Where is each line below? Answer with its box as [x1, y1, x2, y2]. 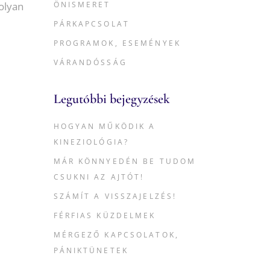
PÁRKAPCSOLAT [53, 19, 130, 29]
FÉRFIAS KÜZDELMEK [53, 210, 156, 221]
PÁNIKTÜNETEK [53, 245, 128, 256]
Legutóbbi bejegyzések [53, 91, 170, 107]
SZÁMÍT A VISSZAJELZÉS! [53, 191, 177, 201]
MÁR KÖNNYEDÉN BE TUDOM [53, 156, 196, 166]
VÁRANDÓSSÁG [53, 57, 127, 67]
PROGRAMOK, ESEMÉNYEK [53, 38, 181, 48]
